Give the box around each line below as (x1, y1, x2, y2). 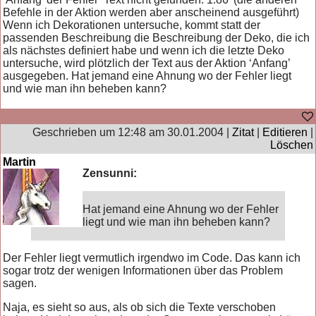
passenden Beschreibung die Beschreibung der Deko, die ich (3, 31, 310, 44)
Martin (3, 155, 37, 168)
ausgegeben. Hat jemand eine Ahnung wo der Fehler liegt (3, 69, 292, 82)
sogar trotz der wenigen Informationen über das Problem (3, 264, 284, 276)
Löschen (269, 138, 313, 151)
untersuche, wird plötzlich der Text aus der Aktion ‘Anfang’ (3, 56, 291, 69)
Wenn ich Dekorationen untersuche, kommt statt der (3, 18, 261, 31)
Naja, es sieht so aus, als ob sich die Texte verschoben (3, 300, 276, 313)
